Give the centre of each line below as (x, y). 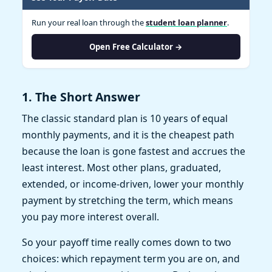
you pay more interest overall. (90, 217)
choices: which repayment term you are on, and (131, 259)
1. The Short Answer (81, 97)
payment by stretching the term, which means (127, 201)
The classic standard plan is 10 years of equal (125, 119)
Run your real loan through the (89, 22)
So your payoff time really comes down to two (127, 243)
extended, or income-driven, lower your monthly (133, 184)
